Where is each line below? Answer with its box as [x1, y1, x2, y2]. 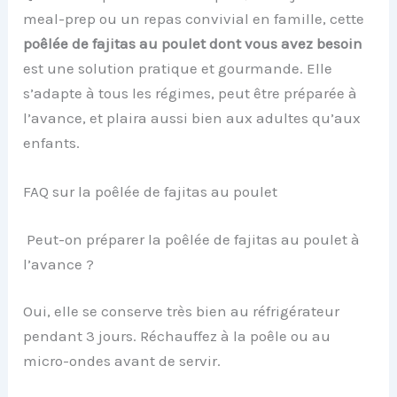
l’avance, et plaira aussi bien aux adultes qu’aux [23, 108, 362, 127]
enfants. [23, 133, 81, 152]
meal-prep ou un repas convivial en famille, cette [23, 9, 365, 27]
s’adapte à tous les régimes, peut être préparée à [23, 83, 358, 102]
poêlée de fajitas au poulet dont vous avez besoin [23, 34, 363, 52]
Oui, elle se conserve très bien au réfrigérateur [23, 302, 340, 321]
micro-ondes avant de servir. [23, 352, 222, 370]
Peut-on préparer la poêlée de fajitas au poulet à [23, 230, 361, 248]
